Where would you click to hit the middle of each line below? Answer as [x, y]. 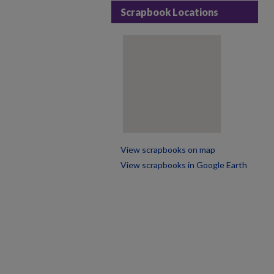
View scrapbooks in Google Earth [184, 165]
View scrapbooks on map [168, 150]
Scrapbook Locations [169, 12]
